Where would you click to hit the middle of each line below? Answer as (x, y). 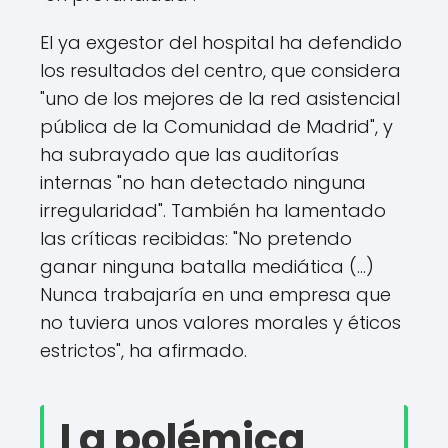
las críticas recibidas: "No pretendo (196, 238)
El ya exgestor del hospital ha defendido (221, 42)
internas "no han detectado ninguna (203, 182)
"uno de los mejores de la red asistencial (220, 98)
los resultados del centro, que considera (220, 70)
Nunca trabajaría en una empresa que (215, 294)
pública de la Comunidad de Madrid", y (216, 126)
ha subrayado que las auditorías (189, 154)
